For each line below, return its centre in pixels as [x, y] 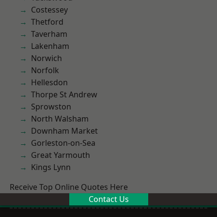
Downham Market [64, 131]
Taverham [49, 34]
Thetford [47, 22]
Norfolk [45, 70]
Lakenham [50, 46]
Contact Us [108, 199]
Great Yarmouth [61, 155]
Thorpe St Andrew [64, 94]
